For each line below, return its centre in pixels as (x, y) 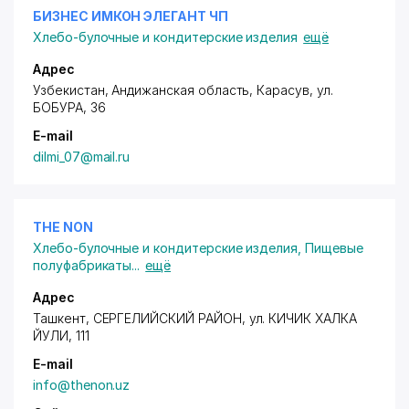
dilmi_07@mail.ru (82, 157)
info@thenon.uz (82, 385)
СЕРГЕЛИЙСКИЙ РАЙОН (167, 318)
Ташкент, (63, 318)
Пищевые (334, 248)
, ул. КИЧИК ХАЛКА (299, 318)
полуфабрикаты (83, 265)
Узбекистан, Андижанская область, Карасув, (175, 90)
